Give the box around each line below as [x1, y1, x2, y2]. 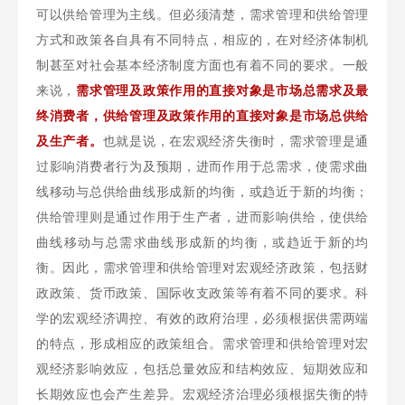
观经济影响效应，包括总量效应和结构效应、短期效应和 [36, 360, 369, 377]
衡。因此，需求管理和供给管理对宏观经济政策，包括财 [36, 259, 369, 276]
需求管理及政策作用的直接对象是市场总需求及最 [76, 81, 369, 99]
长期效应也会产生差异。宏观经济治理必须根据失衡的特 [36, 385, 369, 402]
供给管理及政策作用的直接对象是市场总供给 [102, 107, 369, 124]
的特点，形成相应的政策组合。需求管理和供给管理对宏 [36, 334, 369, 352]
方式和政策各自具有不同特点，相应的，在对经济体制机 [36, 31, 369, 48]
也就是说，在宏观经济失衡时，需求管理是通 [102, 132, 369, 149]
